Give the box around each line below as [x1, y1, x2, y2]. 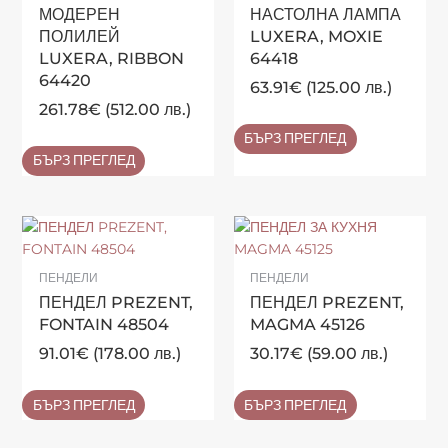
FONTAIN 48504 [38, 314, 169, 334]
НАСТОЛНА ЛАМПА [250, 4, 402, 24]
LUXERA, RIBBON [38, 48, 184, 68]
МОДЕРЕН [38, 4, 120, 24]
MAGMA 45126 [250, 314, 366, 334]
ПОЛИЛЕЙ [38, 26, 120, 46]
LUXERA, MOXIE [250, 26, 384, 46]
